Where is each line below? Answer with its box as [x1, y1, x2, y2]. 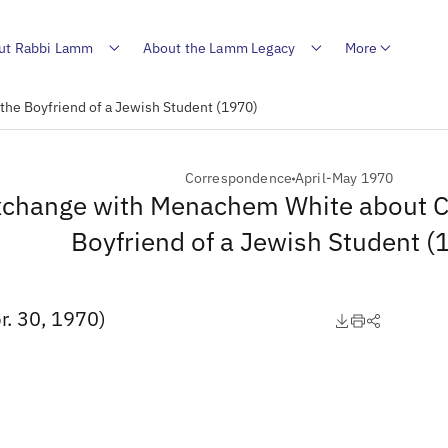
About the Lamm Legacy [142, 38, 296, 57]
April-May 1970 [295, 169, 394, 187]
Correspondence [184, 169, 292, 187]
